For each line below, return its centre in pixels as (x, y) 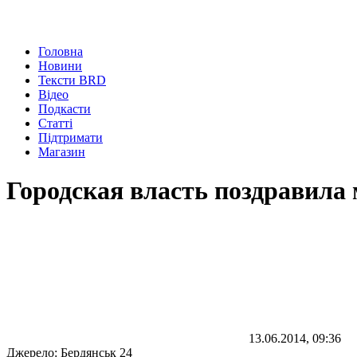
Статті (55, 123)
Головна (61, 51)
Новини (60, 66)
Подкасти (65, 109)
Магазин (62, 152)
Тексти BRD (72, 80)
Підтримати (71, 137)
